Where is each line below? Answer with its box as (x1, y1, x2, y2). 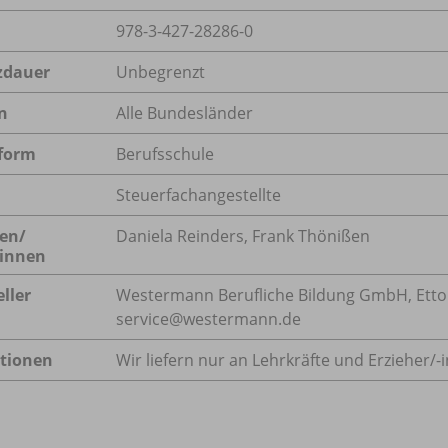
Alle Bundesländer (116, 101, 253, 124)
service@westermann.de (116, 307, 301, 330)
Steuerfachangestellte (116, 183, 281, 206)
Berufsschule (116, 142, 214, 165)
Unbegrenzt (116, 60, 205, 83)
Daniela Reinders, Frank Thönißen (116, 224, 370, 247)
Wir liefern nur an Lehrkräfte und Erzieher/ (116, 348, 436, 371)
